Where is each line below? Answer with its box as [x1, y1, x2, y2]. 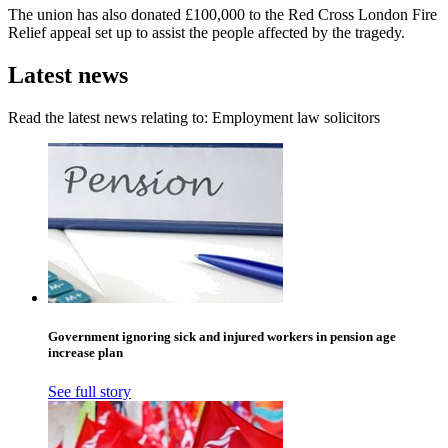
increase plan [48, 344, 123, 360]
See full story [48, 383, 131, 401]
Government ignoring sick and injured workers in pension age [48, 328, 396, 344]
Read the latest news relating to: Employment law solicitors [8, 108, 380, 126]
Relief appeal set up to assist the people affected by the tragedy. [8, 23, 405, 41]
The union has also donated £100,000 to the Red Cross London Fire [8, 5, 437, 23]
